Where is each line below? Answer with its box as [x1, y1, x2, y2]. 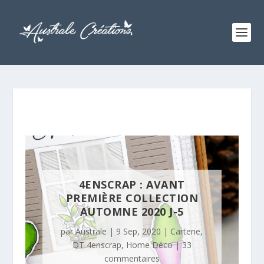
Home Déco [126, 239, 173, 251]
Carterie [170, 226, 201, 237]
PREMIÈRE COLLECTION [65, 191, 199, 206]
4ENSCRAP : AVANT [78, 177, 185, 192]
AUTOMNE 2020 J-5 [80, 204, 184, 219]
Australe [75, 226, 107, 237]
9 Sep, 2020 [116, 226, 161, 237]
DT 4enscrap [72, 239, 121, 251]
